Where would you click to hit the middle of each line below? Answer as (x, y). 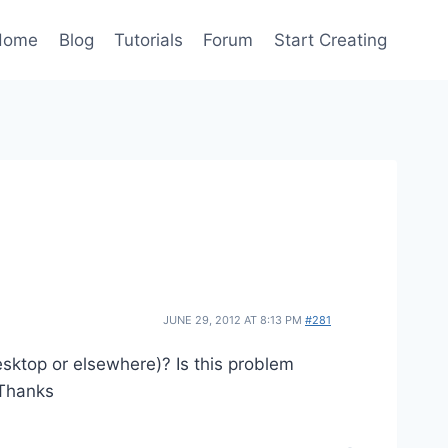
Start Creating (330, 39)
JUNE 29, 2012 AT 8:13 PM (234, 319)
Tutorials (149, 39)
